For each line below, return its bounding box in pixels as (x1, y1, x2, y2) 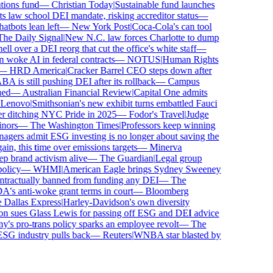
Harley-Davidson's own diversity (55, 197, 182, 207)
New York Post (63, 21, 122, 32)
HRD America (1, 65, 58, 76)
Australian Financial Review (14, 87, 124, 97)
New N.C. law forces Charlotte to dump (57, 32, 211, 43)
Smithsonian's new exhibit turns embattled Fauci (24, 98, 210, 108)
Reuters (94, 230, 124, 240)
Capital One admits (126, 87, 200, 97)
